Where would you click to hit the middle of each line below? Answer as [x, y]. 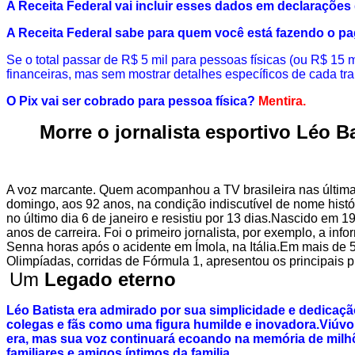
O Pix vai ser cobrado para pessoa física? [131, 101]
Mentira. [282, 101]
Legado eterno [110, 279]
